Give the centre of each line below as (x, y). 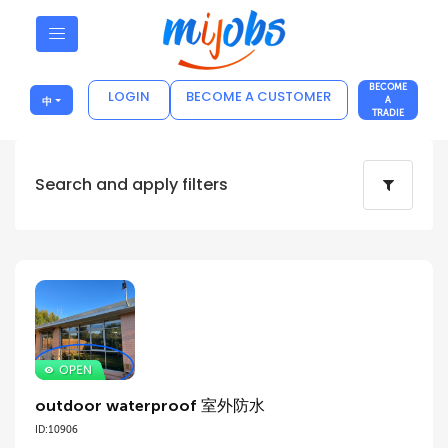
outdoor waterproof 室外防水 (150, 405)
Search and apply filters (131, 184)
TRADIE (388, 113)
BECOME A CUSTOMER (259, 96)
